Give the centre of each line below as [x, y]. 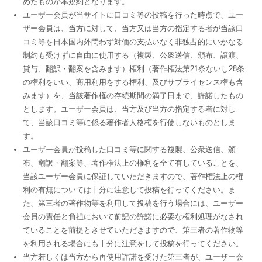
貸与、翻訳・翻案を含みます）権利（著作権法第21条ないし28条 [133, 69]
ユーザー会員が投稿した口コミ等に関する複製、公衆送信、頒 [129, 149]
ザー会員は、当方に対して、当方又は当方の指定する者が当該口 [133, 28]
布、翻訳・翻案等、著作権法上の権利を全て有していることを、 [133, 163]
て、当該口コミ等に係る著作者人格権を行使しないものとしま [129, 123]
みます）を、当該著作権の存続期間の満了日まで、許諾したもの [133, 96]
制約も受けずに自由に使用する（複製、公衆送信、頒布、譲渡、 [133, 55]
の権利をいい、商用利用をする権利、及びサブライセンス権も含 [133, 82]
